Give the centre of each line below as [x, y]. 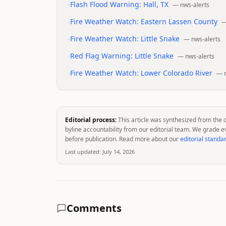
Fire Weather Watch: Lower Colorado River [141, 73]
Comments [94, 208]
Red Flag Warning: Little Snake [122, 56]
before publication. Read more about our [122, 139]
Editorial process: [91, 120]
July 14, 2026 [119, 152]
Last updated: [83, 152]
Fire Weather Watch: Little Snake [125, 39]
